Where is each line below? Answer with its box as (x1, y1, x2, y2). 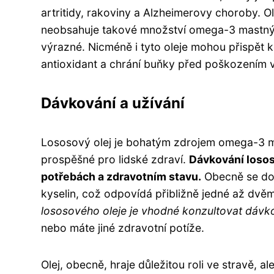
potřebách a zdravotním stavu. (41, 169, 201, 183)
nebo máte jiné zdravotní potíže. (41, 221, 204, 234)
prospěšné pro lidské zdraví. (41, 152, 189, 166)
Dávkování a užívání (41, 94, 185, 112)
